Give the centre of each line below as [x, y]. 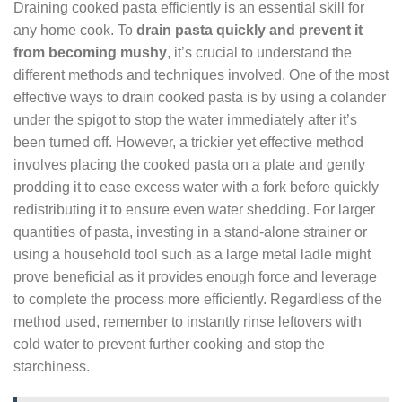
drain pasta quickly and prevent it [249, 31]
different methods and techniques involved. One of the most [201, 75]
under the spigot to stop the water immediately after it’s [185, 120]
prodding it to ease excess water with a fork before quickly [196, 188]
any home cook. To [75, 31]
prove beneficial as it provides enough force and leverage [195, 277]
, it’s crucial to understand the [259, 53]
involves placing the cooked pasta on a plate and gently [189, 165]
